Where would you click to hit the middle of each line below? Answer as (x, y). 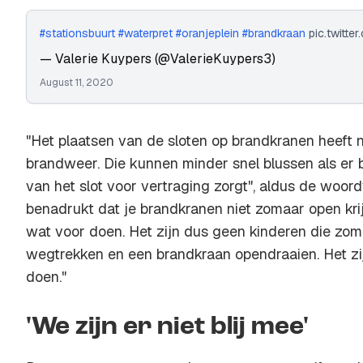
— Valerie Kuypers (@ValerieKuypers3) (158, 59)
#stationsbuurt (77, 33)
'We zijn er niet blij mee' (167, 327)
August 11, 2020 (77, 83)
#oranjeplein (207, 33)
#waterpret (145, 33)
